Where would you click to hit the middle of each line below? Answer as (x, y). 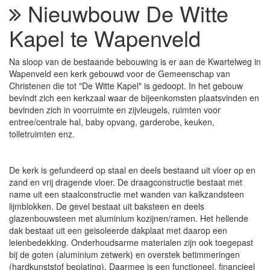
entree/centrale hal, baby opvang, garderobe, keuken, (112, 122)
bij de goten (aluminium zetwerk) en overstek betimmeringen (124, 254)
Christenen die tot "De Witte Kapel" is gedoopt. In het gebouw (126, 86)
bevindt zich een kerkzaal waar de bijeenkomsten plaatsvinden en (134, 98)
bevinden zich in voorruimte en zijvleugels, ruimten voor (115, 110)
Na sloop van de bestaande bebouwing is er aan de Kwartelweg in (135, 61)
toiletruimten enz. (42, 134)
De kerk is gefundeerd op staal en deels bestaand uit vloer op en (132, 170)
